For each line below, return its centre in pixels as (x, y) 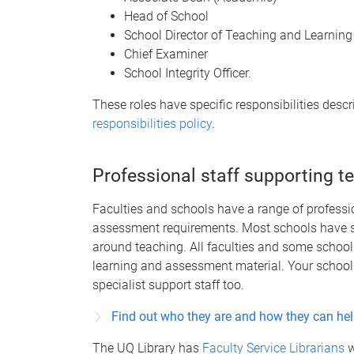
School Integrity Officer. (188, 73)
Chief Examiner (166, 54)
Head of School (166, 16)
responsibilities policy (152, 123)
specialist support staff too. (168, 284)
